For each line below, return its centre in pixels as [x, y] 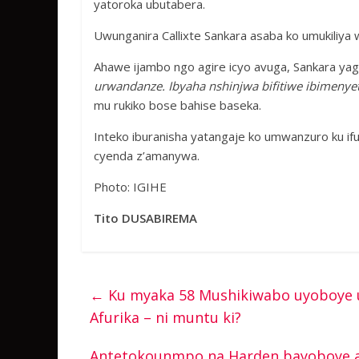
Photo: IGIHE [130, 187]
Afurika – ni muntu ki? [165, 317]
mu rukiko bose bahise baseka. [177, 105]
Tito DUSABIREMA [145, 218]
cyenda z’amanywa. [147, 155]
